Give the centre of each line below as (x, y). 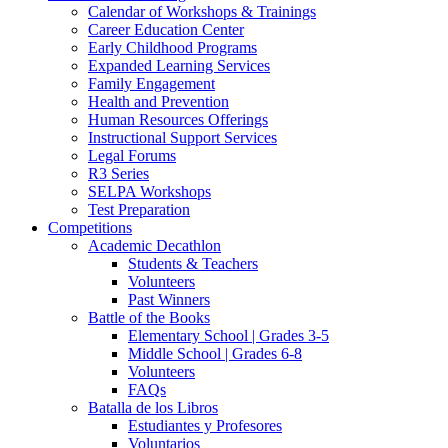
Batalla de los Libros (153, 407)
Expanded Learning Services (179, 65)
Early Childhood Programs (172, 47)
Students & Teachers (193, 263)
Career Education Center (166, 29)
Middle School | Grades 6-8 (215, 353)
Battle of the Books (149, 317)
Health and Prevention (158, 101)
